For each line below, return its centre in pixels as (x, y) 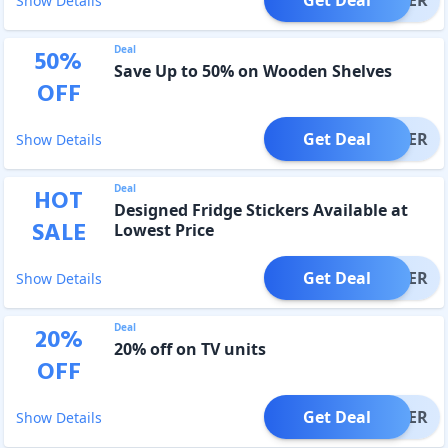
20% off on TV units (189, 348)
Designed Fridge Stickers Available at (260, 209)
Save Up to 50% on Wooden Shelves (252, 70)
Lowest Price (163, 229)
